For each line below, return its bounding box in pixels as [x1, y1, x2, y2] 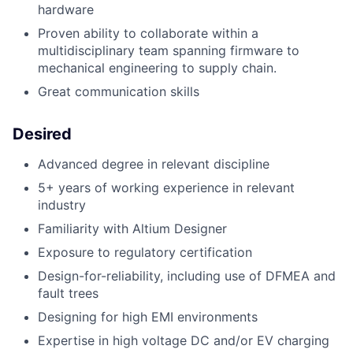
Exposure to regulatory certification [38, 244, 252, 261]
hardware [38, 2, 94, 18]
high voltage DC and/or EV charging [109, 333, 329, 349]
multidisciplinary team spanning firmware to [38, 43, 299, 59]
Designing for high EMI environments [38, 309, 258, 325]
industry [38, 197, 86, 214]
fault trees [38, 285, 98, 302]
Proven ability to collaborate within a [38, 25, 258, 42]
